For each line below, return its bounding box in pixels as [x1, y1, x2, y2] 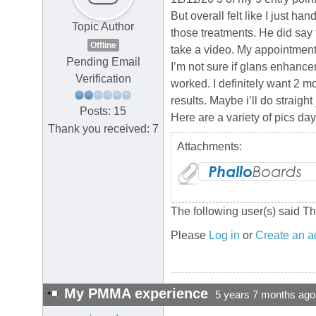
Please [171, 229, 209, 242]
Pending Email [66, 56, 140, 68]
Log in [209, 229, 240, 242]
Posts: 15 [80, 104, 126, 117]
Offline [90, 40, 116, 51]
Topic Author [72, 20, 134, 33]
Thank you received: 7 [47, 122, 159, 135]
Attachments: [177, 140, 242, 153]
